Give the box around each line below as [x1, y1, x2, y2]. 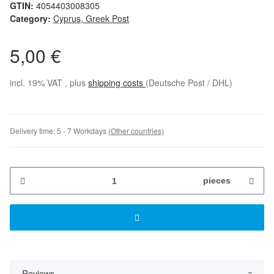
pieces [203, 176, 231, 186]
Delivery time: [10, 125, 57, 136]
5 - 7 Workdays [57, 125, 108, 136]
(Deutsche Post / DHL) [146, 76, 232, 89]
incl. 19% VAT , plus [10, 76, 88, 89]
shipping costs [88, 76, 146, 89]
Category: [10, 12, 53, 25]
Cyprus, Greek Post [53, 12, 129, 25]
